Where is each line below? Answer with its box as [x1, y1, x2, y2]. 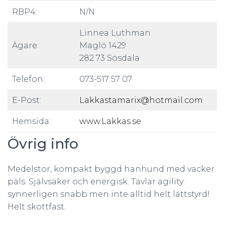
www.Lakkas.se [79, 117, 141, 126]
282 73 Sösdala [79, 53, 140, 63]
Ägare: [12, 41, 39, 50]
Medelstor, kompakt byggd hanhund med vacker [8, 164, 214, 174]
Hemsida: [12, 117, 51, 126]
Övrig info [8, 135, 78, 152]
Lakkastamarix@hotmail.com [79, 95, 203, 105]
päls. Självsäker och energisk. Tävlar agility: [8, 177, 185, 186]
